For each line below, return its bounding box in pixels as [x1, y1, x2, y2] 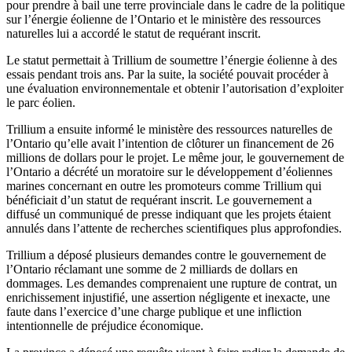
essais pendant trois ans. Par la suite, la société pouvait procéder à [6, 67, 328, 81]
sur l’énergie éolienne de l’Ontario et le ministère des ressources [6, 12, 321, 26]
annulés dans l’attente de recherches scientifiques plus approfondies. [6, 221, 342, 235]
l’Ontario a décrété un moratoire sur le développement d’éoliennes [6, 164, 332, 178]
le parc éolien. [6, 95, 75, 109]
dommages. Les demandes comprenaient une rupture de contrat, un [6, 276, 337, 290]
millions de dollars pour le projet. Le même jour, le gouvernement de [6, 150, 344, 164]
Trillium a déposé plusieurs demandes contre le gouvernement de [6, 247, 326, 262]
